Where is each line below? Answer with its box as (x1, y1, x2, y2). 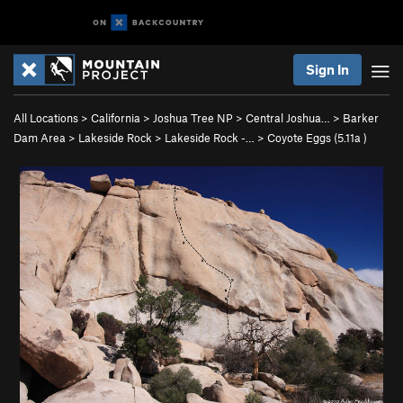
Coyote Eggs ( (267, 130, 337, 145)
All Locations (13, 111, 78, 125)
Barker (343, 111, 379, 125)
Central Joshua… (246, 111, 330, 125)
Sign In (306, 61, 349, 77)
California (91, 111, 140, 125)
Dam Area (13, 130, 66, 145)
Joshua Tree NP (153, 111, 233, 125)
